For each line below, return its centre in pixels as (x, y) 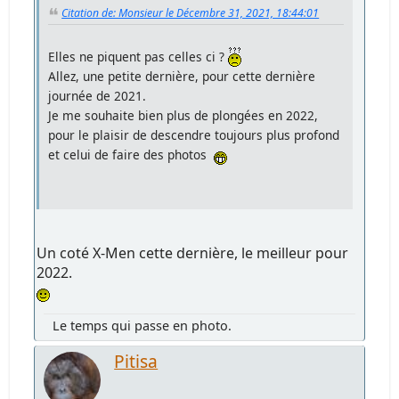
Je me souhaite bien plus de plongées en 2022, (183, 115)
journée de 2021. (98, 95)
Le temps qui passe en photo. (142, 325)
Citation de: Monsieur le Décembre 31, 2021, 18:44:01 (191, 13)
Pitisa (136, 361)
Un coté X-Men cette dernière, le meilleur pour (193, 252)
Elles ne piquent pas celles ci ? (138, 56)
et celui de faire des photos (131, 154)
